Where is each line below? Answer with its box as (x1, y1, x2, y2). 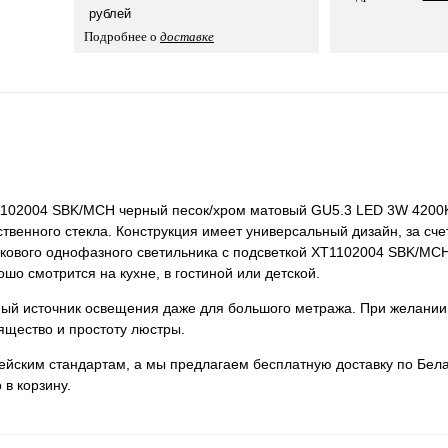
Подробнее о (84, 29, 160, 44)
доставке (160, 29, 214, 44)
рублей (89, 6, 131, 21)
